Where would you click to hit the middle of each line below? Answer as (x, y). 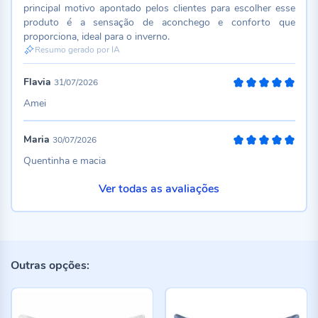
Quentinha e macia (64, 161)
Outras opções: (50, 265)
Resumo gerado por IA (77, 49)
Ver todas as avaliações (159, 189)
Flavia (37, 82)
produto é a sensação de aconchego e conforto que (159, 22)
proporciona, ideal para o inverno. (96, 36)
